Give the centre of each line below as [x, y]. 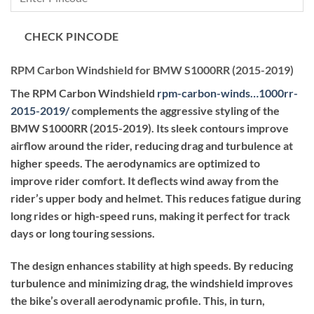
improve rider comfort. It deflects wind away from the [145, 181]
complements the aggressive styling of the [175, 111]
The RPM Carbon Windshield [84, 93]
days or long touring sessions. [83, 233]
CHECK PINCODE [71, 36]
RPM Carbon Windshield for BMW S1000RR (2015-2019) [152, 70]
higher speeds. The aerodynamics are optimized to [135, 163]
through [223, 16]
